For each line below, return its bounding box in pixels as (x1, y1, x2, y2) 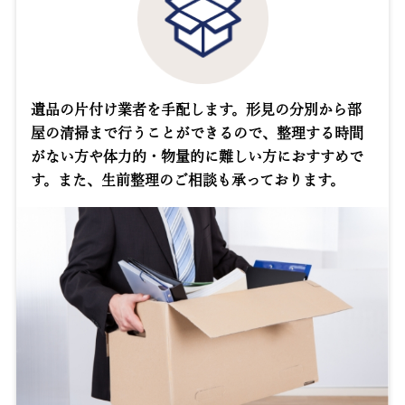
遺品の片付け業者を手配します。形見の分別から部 (31, 102, 363, 118)
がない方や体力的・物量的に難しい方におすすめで (31, 149, 364, 165)
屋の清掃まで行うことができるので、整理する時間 (31, 126, 364, 141)
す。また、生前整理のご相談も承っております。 (31, 173, 345, 188)
